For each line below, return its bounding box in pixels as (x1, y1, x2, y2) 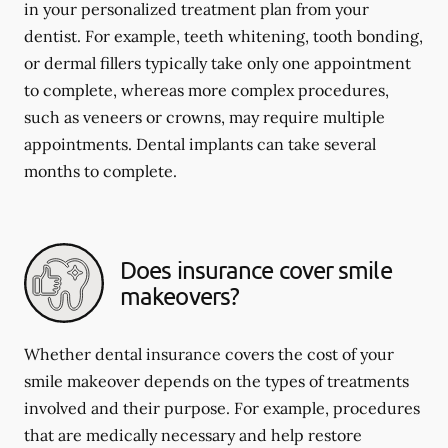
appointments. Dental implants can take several (24, 134, 376, 154)
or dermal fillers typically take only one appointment (24, 53, 411, 73)
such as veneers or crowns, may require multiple (24, 107, 385, 127)
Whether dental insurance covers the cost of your (24, 344, 394, 364)
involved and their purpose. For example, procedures (24, 398, 420, 418)
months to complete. (24, 161, 177, 181)
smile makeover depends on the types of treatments (24, 371, 409, 391)
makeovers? (120, 281, 239, 310)
